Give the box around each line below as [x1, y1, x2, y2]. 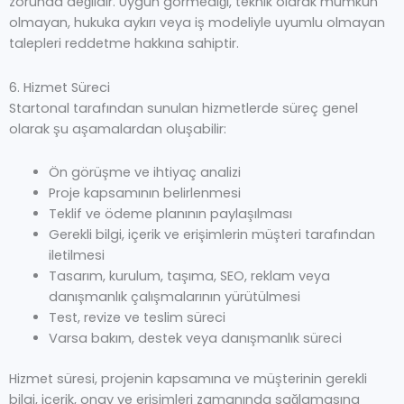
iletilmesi [48, 246, 105, 265]
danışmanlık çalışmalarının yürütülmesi [48, 288, 300, 307]
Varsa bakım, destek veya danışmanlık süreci [48, 329, 342, 348]
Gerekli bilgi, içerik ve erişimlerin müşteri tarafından [48, 225, 375, 244]
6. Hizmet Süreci [9, 78, 110, 96]
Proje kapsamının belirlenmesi [48, 184, 241, 203]
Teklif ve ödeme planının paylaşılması [48, 205, 292, 224]
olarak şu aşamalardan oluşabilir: [9, 119, 226, 138]
